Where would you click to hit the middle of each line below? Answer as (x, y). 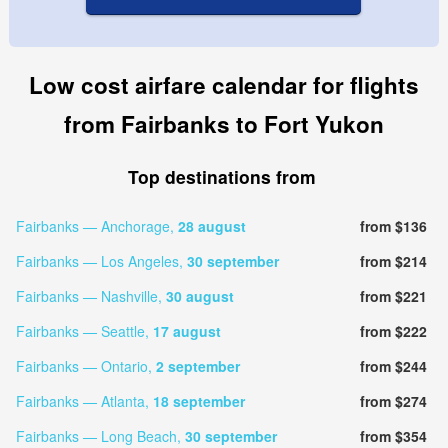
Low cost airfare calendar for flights (224, 84)
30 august (199, 295)
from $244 (393, 365)
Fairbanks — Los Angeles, (101, 260)
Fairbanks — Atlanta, (84, 400)
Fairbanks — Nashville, (90, 295)
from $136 (393, 225)
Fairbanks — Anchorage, (96, 225)
